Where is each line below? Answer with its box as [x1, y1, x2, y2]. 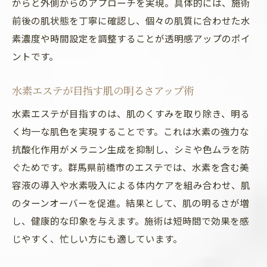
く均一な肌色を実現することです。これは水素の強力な [12, 125, 249, 138]
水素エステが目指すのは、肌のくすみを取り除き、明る [12, 107, 250, 120]
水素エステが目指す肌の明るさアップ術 [12, 83, 194, 97]
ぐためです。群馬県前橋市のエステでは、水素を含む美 [12, 160, 249, 173]
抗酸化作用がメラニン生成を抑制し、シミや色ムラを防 [12, 142, 250, 156]
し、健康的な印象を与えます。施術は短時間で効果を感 [12, 214, 249, 227]
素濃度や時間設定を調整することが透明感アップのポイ [12, 32, 250, 45]
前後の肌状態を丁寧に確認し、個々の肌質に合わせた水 [12, 14, 250, 27]
